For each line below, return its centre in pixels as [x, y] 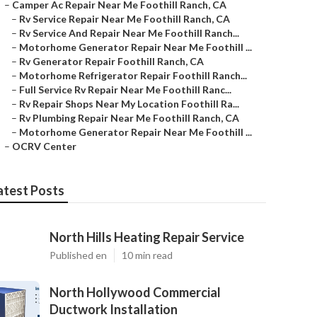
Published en [78, 255]
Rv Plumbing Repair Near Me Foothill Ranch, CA [129, 118]
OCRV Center [44, 146]
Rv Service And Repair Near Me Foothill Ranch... [129, 33]
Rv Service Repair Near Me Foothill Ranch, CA [125, 19]
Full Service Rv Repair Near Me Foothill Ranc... [125, 90]
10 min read [147, 255]
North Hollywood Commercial [135, 292]
